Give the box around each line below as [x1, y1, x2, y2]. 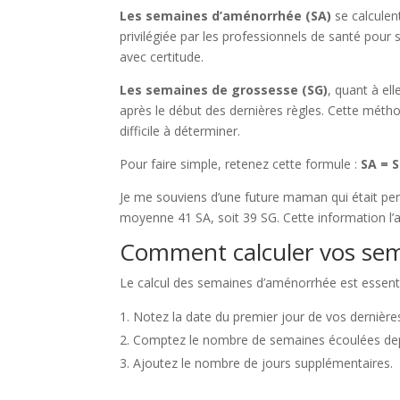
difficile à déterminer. [120, 122, 241, 139]
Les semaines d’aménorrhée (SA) [120, 7, 332, 24]
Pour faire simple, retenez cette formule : [120, 155, 362, 172]
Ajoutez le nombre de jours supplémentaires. [133, 354, 394, 371]
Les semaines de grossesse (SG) [120, 81, 329, 98]
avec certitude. [120, 48, 204, 65]
